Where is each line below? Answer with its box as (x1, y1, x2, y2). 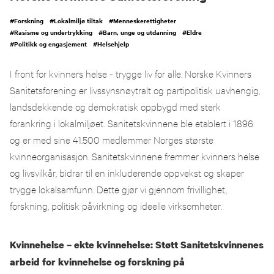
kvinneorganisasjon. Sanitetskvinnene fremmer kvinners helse (10, 150, 259, 163)
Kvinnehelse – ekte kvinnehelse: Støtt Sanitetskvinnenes (10, 238, 264, 251)
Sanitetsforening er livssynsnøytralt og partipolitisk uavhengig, (10, 84, 260, 97)
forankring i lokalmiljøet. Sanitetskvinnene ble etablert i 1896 (10, 117, 253, 130)
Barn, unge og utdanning (103, 28, 176, 37)
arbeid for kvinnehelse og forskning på (10, 255, 185, 268)
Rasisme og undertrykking (14, 28, 92, 37)
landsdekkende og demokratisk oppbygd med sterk (10, 100, 221, 113)
